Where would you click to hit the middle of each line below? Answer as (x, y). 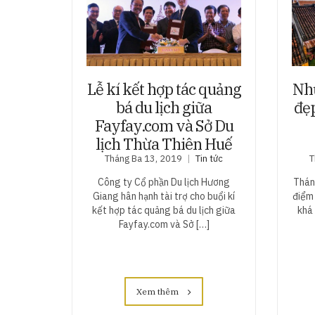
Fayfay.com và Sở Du (164, 126)
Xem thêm (159, 292)
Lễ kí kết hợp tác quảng (164, 89)
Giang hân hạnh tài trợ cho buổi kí (164, 197)
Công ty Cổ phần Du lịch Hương (164, 182)
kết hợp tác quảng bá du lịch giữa (164, 211)
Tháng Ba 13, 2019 (144, 159)
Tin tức (210, 159)
